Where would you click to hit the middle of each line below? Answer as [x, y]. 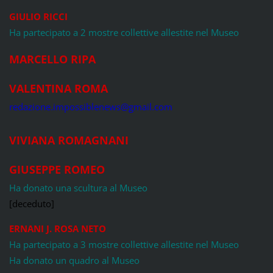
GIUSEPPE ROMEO [57, 170]
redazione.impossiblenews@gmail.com [90, 107]
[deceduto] [31, 204]
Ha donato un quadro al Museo [74, 261]
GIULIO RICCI [38, 17]
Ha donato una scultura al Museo [78, 188]
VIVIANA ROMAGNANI [69, 140]
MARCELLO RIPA [52, 59]
